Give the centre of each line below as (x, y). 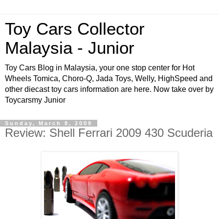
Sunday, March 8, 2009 (49, 123)
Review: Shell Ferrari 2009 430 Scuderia (109, 133)
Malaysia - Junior (70, 48)
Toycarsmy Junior (35, 100)
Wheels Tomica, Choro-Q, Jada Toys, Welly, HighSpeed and (109, 78)
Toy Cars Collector (75, 29)
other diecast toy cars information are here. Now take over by (109, 89)
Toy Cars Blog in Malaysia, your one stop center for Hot (100, 68)
